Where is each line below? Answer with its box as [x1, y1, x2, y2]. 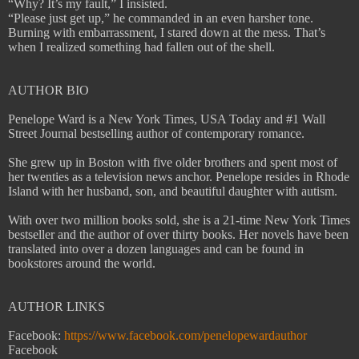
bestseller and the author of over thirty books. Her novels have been [8, 228, 349, 242]
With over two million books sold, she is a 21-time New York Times [8, 213, 350, 228]
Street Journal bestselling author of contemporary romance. [8, 127, 305, 141]
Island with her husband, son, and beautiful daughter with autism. [8, 184, 337, 199]
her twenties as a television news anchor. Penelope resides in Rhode [8, 170, 349, 184]
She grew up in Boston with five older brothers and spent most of [8, 155, 337, 170]
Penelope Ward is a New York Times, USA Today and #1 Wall [8, 112, 325, 127]
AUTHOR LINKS [8, 300, 105, 314]
